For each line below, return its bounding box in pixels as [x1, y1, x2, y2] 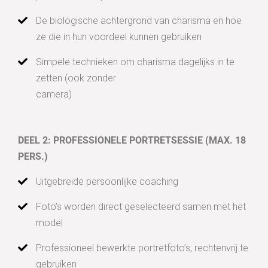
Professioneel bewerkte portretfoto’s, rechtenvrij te [36, 242, 248, 254]
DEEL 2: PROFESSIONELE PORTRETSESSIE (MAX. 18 [18, 135, 246, 147]
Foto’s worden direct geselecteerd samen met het [36, 201, 246, 213]
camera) [36, 89, 72, 100]
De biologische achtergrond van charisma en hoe [36, 15, 242, 27]
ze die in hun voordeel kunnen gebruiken [36, 31, 202, 43]
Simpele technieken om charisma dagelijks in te [36, 56, 234, 68]
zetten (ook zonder [36, 72, 116, 84]
